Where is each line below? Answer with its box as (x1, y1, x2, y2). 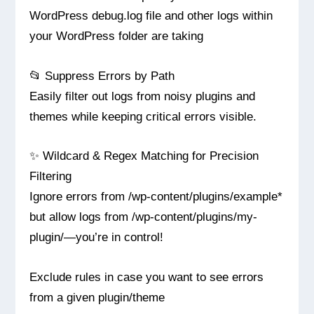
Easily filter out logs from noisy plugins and (29, 88, 256, 103)
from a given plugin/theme (29, 290, 165, 305)
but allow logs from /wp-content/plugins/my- (29, 210, 258, 224)
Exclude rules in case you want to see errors (29, 270, 264, 285)
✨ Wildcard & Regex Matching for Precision (29, 149, 259, 163)
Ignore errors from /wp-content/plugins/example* (29, 189, 283, 204)
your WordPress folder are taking (29, 28, 204, 43)
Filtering (29, 169, 72, 184)
